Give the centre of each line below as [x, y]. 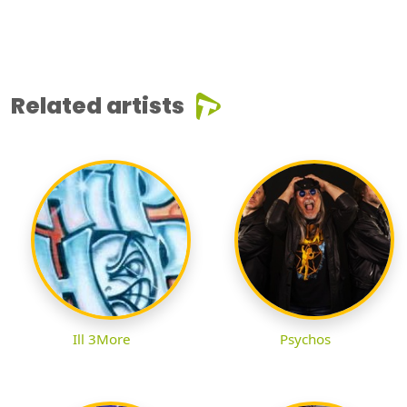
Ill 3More [102, 338]
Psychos [305, 338]
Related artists [98, 105]
